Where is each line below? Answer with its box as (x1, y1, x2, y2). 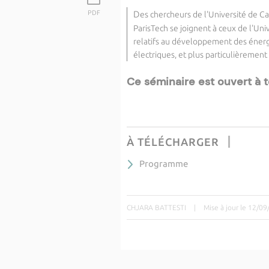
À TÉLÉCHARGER (126, 136, 219, 148)
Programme (139, 159, 188, 169)
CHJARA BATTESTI (126, 203, 186, 211)
